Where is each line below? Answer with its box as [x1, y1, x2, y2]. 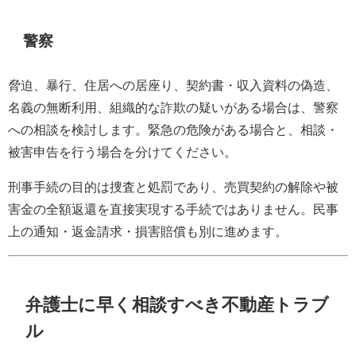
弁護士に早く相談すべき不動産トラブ [25, 296, 330, 314]
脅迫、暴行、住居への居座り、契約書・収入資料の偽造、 [8, 78, 339, 91]
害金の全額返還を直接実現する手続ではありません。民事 [8, 202, 339, 215]
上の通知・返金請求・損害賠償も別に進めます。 [8, 224, 288, 238]
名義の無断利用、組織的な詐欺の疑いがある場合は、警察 [8, 100, 339, 114]
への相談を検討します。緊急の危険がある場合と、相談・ [8, 122, 339, 136]
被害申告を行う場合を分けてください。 [8, 145, 237, 158]
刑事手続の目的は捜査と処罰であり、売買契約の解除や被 [8, 180, 339, 193]
